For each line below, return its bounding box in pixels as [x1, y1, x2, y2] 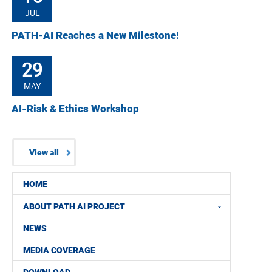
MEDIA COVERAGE [23, 245, 95, 255]
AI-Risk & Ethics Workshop [12, 102, 139, 115]
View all [29, 147, 59, 157]
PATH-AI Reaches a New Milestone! [12, 29, 179, 41]
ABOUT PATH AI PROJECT [23, 201, 125, 211]
